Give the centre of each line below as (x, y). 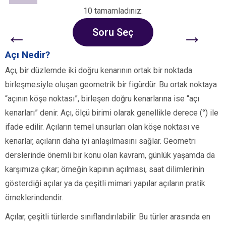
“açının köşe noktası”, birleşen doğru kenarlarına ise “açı (102, 99)
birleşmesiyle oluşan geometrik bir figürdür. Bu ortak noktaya (111, 85)
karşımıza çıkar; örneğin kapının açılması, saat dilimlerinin (105, 169)
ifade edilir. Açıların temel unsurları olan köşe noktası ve (102, 127)
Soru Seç (113, 33)
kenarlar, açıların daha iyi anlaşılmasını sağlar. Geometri (100, 141)
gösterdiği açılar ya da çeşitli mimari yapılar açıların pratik (105, 184)
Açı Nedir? (27, 55)
